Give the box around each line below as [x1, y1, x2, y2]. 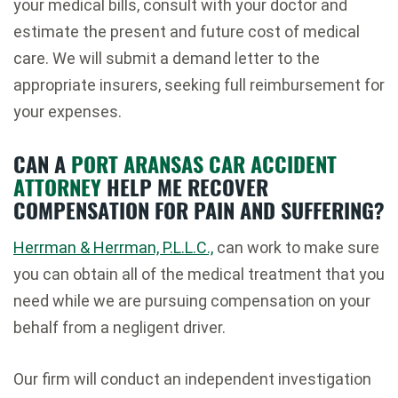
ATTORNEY [13, 170, 101, 203]
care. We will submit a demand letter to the [13, 48, 320, 68]
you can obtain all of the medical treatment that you [13, 264, 385, 283]
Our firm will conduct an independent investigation [13, 369, 371, 388]
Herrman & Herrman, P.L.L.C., [13, 237, 213, 257]
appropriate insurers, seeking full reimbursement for [13, 75, 385, 94]
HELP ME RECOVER [101, 170, 268, 203]
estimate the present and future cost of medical [13, 21, 360, 41]
